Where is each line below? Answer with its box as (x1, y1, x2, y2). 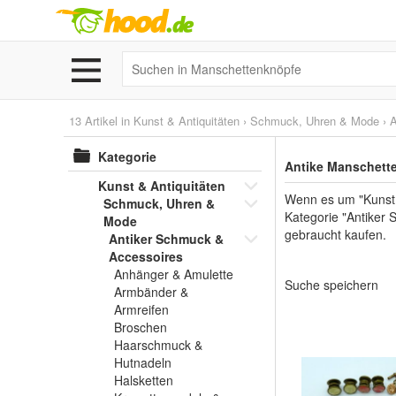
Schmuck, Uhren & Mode (250, 112, 379, 129)
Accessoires (109, 247, 183, 265)
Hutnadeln (114, 354, 171, 371)
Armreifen (114, 301, 169, 318)
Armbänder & (114, 283, 188, 301)
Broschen (114, 318, 167, 336)
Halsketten (114, 371, 173, 389)
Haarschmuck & (114, 336, 202, 354)
